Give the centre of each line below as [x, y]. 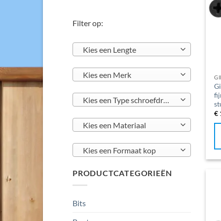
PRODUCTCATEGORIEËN [122, 173]
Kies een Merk [107, 75]
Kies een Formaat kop [119, 151]
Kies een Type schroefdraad [166, 100]
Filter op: [88, 23]
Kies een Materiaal [114, 126]
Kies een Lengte [109, 50]
